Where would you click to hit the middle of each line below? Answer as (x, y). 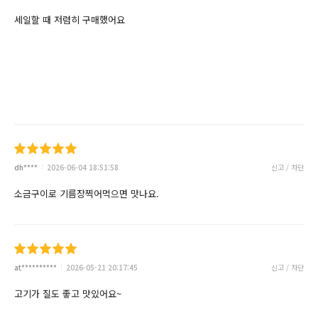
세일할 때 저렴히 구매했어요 (70, 20)
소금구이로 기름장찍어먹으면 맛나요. (87, 193)
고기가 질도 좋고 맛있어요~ (68, 293)
